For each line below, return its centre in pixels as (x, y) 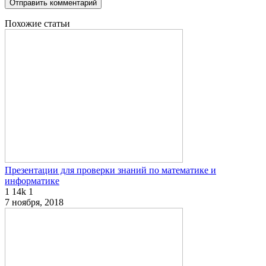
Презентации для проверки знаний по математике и (110, 170)
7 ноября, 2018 (34, 202)
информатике (32, 181)
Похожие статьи (37, 24)
